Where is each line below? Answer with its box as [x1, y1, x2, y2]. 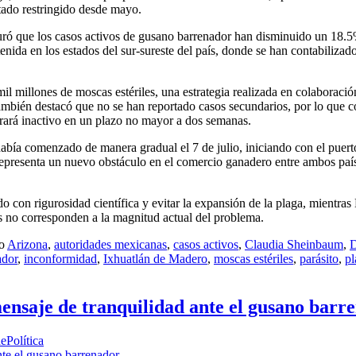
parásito [300, 251, 339, 265]
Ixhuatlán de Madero [103, 251, 207, 265]
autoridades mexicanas [54, 237, 167, 251]
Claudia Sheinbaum [245, 237, 343, 251]
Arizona [7, 237, 48, 251]
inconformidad [24, 251, 97, 265]
